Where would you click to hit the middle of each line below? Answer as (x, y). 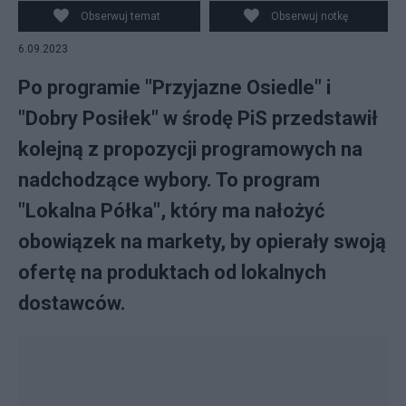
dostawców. (72, 303)
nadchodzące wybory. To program (169, 180)
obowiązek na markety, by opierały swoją (202, 242)
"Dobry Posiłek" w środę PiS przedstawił (198, 118)
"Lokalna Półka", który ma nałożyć (171, 211)
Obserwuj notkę (310, 16)
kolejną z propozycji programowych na (190, 149)
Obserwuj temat (120, 16)
